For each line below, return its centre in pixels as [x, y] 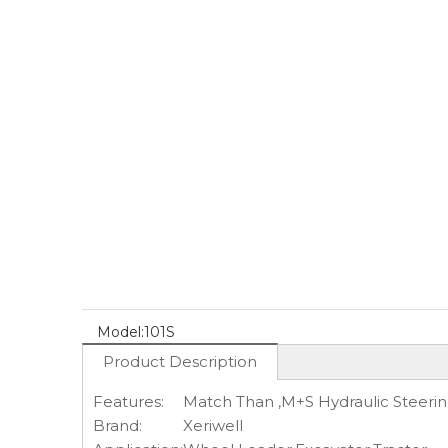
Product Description [180, 361]
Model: [120, 332]
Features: [128, 401]
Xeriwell [213, 425]
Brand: [117, 425]
